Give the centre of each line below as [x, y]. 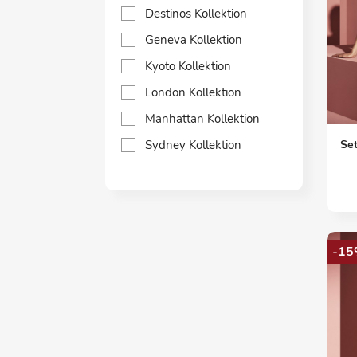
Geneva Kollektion [194, 40]
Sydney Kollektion [193, 145]
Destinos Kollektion [196, 14]
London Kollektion [193, 92]
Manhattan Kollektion [202, 119]
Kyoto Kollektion [188, 66]
